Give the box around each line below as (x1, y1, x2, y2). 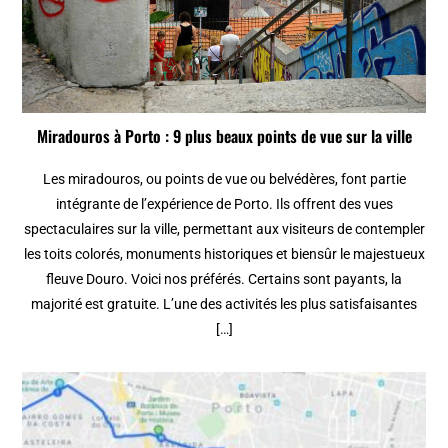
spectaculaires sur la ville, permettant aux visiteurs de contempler (23, 221, 425, 238)
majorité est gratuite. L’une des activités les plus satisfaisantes (31, 296, 417, 313)
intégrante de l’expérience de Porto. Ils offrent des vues (55, 196, 393, 213)
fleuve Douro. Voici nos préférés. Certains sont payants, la (46, 271, 402, 288)
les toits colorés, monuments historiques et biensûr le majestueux (23, 246, 425, 263)
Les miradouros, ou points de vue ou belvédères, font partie (42, 171, 406, 188)
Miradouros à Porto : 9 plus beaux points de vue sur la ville (36, 124, 412, 149)
